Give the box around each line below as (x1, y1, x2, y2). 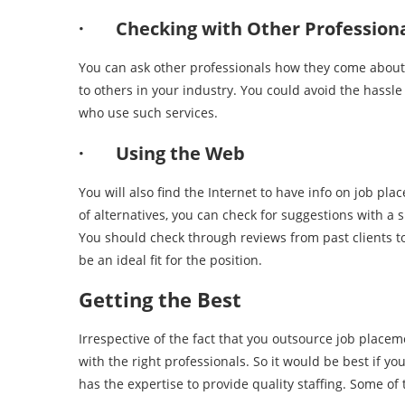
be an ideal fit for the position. (79, 251, 262, 268)
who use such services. (79, 104, 218, 121)
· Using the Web (79, 141, 245, 165)
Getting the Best (79, 286, 241, 313)
